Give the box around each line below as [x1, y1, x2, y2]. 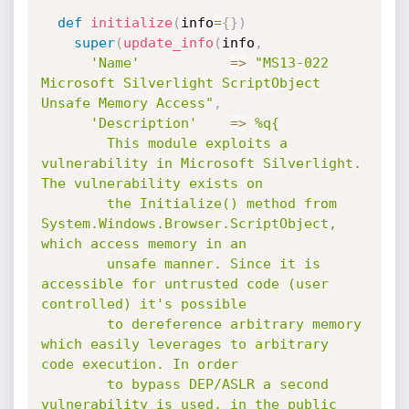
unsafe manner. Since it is [40, 256, 107, 272]
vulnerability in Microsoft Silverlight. [40, 155, 362, 172]
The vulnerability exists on [40, 175, 263, 192]
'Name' [89, 55, 140, 71]
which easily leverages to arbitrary [40, 336, 329, 352]
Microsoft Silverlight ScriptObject [40, 75, 320, 91]
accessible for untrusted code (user [40, 276, 329, 292]
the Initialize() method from [40, 195, 107, 212]
